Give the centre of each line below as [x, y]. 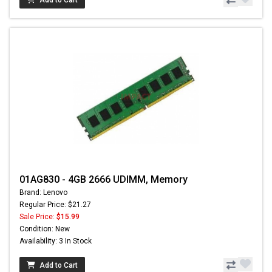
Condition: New [45, 229]
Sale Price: [38, 216]
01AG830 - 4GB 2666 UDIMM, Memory [104, 179]
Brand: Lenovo [43, 192]
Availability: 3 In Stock [56, 241]
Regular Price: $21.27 [55, 204]
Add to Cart [59, 265]
